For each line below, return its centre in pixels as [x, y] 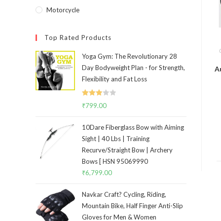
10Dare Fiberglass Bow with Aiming [133, 128]
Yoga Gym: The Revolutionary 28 [129, 56]
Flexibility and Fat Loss [114, 79]
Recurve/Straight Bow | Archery [127, 150]
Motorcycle [63, 10]
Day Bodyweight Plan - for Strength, [133, 68]
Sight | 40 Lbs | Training [116, 139]
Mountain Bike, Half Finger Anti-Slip [132, 206]
